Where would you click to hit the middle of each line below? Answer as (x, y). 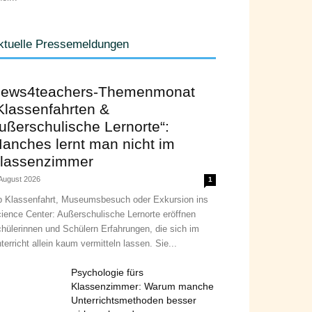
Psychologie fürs (107, 272)
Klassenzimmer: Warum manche (142, 286)
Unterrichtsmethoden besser (134, 300)
